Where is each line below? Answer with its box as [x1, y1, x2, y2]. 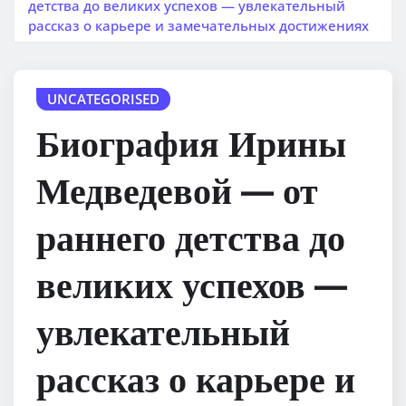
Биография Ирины [36, 120, 346, 166]
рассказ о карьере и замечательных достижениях [28, 15, 369, 34]
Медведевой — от [36, 167, 318, 213]
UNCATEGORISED [47, 89, 159, 108]
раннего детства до [36, 214, 345, 260]
